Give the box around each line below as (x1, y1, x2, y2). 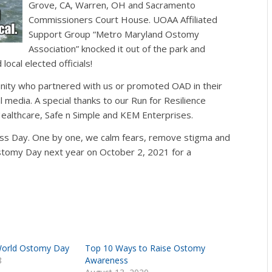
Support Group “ (28, 28, 96, 41)
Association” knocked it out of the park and (28, 42, 205, 55)
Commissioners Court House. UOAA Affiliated (28, 13, 217, 26)
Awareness (85, 254, 129, 266)
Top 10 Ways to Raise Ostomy (85, 242, 206, 254)
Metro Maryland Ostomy (95, 28, 199, 41)
